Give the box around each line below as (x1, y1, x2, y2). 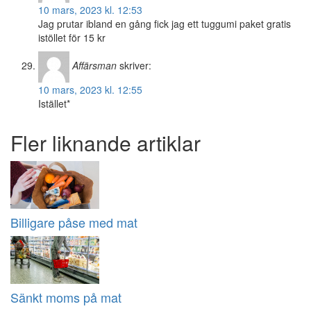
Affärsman (72, 58, 117, 73)
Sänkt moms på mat (10, 288, 121, 307)
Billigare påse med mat (10, 213, 137, 232)
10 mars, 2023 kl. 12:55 (38, 83, 142, 97)
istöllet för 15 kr (38, 31, 106, 45)
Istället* (38, 96, 70, 111)
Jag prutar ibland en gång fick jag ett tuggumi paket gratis (38, 17, 291, 31)
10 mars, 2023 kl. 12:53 (38, 3, 142, 17)
